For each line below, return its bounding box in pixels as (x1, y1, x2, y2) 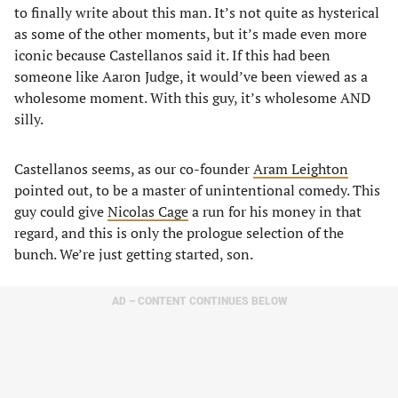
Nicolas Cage (107, 202, 188, 221)
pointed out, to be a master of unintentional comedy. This (14, 180, 380, 200)
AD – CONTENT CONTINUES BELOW (111, 295, 287, 307)
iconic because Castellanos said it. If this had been (14, 45, 330, 65)
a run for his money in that (188, 202, 362, 221)
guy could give (14, 202, 107, 221)
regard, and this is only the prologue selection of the (14, 223, 344, 243)
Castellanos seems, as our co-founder (14, 159, 253, 179)
